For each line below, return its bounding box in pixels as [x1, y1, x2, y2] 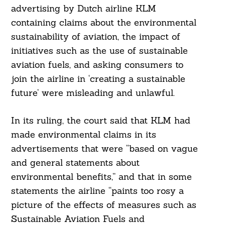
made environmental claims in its [11, 129, 156, 141]
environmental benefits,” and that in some [11, 171, 192, 183]
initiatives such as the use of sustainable [11, 45, 188, 57]
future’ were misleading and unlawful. [11, 87, 175, 99]
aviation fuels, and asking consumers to [11, 59, 183, 71]
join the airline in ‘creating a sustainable [11, 73, 185, 85]
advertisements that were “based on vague [11, 143, 198, 155]
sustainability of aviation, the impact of [11, 31, 180, 43]
